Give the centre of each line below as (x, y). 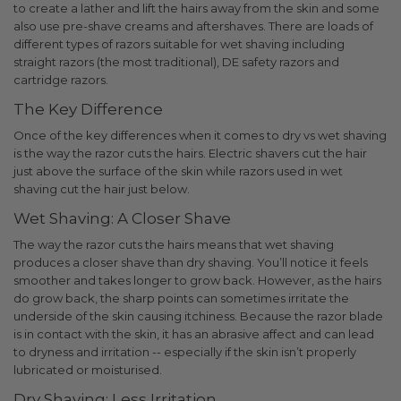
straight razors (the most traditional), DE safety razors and (176, 61)
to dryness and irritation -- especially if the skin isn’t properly (185, 351)
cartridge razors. (61, 79)
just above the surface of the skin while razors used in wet (178, 171)
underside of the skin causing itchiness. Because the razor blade (198, 316)
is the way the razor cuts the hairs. (110, 153)
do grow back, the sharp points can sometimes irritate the (181, 298)
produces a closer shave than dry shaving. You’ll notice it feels (191, 262)
